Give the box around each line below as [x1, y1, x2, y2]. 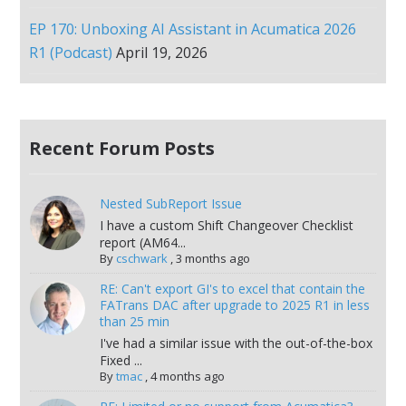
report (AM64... [99, 234, 186, 251]
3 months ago [175, 250, 250, 266]
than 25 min [99, 313, 169, 330]
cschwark [115, 250, 168, 266]
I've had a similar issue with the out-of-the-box [99, 334, 372, 352]
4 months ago [150, 368, 225, 384]
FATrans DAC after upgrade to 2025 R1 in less [99, 296, 370, 314]
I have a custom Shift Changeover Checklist [99, 217, 353, 234]
